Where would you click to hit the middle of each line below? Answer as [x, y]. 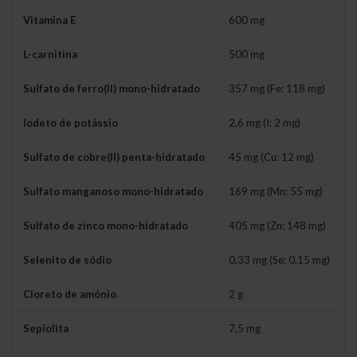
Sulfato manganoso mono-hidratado [113, 192]
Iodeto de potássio [71, 123]
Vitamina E [49, 20]
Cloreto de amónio [70, 294]
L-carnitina [50, 55]
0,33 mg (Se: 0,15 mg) [279, 260]
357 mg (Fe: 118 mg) [277, 89]
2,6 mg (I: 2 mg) [265, 123]
